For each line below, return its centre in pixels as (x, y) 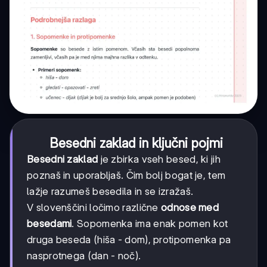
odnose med (190, 207)
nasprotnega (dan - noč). (84, 255)
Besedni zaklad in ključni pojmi (136, 143)
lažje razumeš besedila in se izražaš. (110, 191)
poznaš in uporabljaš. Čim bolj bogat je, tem (126, 175)
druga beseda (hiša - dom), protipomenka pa (129, 239)
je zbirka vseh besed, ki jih (159, 159)
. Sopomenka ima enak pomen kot (150, 223)
